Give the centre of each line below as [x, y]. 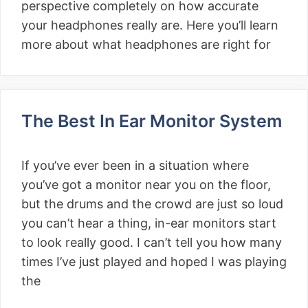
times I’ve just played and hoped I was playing [154, 262]
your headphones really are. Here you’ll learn [150, 25]
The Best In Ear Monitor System [152, 121]
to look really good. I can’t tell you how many [152, 242]
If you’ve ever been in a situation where [135, 165]
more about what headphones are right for [146, 44]
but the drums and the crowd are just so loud [152, 204]
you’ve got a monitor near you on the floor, [146, 185]
